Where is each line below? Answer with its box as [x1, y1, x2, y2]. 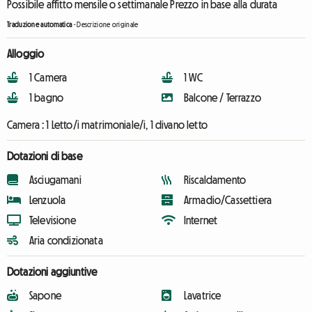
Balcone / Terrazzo [184, 92, 261, 103]
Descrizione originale [77, 21, 139, 29]
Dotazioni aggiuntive [7, 266, 97, 277]
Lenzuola [29, 194, 66, 205]
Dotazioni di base [7, 150, 82, 162]
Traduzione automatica [7, 21, 72, 29]
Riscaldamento [184, 174, 247, 185]
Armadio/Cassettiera [184, 194, 272, 205]
